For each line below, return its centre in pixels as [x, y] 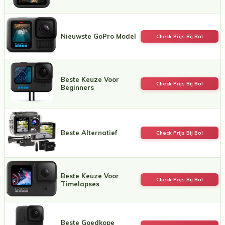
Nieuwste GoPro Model [98, 36]
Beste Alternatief [89, 132]
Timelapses [80, 184]
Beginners [77, 87]
